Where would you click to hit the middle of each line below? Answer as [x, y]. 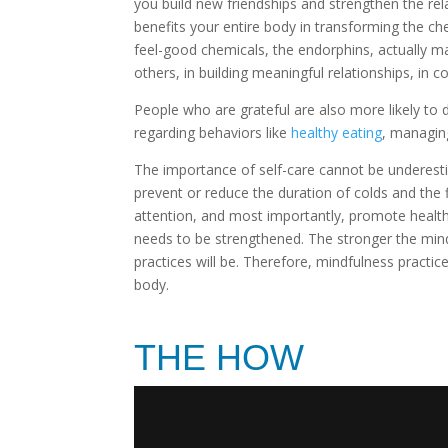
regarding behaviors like [213, 132]
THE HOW [219, 357]
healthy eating [337, 132]
